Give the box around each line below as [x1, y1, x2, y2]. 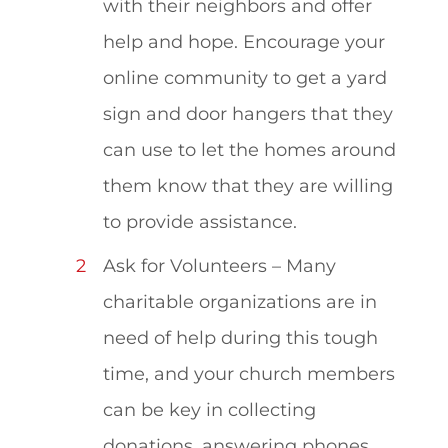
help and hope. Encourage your [102, 30, 385, 52]
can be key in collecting [102, 399, 316, 421]
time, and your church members [102, 363, 395, 385]
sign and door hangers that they [102, 102, 393, 124]
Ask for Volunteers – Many [102, 255, 336, 277]
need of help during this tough [102, 327, 378, 349]
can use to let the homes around [102, 138, 396, 160]
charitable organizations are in [102, 291, 377, 313]
